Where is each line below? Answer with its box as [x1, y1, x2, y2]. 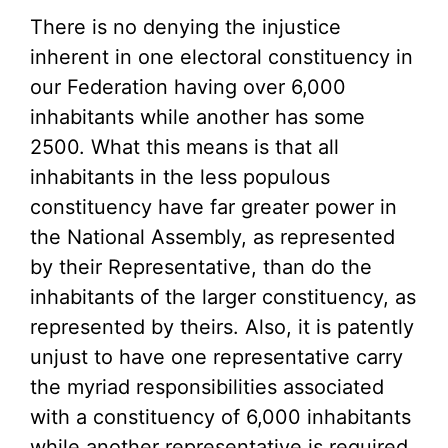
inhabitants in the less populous [30, 165, 330, 189]
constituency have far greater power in [30, 195, 397, 219]
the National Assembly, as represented [30, 225, 395, 249]
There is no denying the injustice [30, 15, 341, 39]
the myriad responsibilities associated [30, 375, 384, 399]
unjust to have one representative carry [30, 345, 403, 369]
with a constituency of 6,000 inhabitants [30, 405, 411, 429]
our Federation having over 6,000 [30, 75, 346, 99]
